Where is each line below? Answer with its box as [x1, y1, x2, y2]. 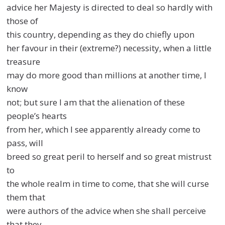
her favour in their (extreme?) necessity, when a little [7, 42, 212, 54]
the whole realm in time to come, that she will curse [7, 177, 209, 189]
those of [7, 15, 39, 27]
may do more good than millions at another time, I [7, 69, 207, 81]
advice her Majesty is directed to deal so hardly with [7, 1, 213, 13]
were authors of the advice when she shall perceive [7, 204, 206, 216]
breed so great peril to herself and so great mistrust [7, 150, 212, 162]
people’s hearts [7, 109, 67, 122]
